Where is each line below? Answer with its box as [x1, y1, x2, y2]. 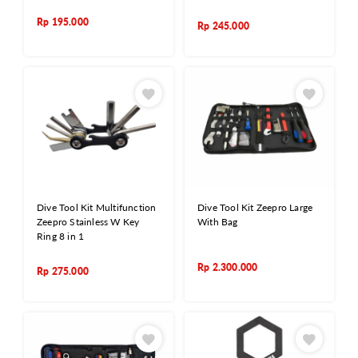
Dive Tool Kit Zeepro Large [197, 201, 313, 213]
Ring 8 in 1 [37, 229, 85, 242]
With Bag [197, 215, 238, 228]
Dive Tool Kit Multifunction [37, 201, 157, 213]
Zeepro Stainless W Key [37, 215, 140, 228]
